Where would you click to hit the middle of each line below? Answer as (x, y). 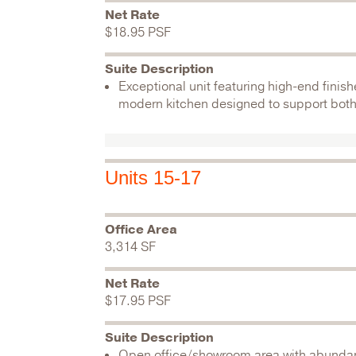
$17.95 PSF (138, 301)
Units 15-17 (153, 178)
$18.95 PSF (138, 33)
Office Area (141, 230)
